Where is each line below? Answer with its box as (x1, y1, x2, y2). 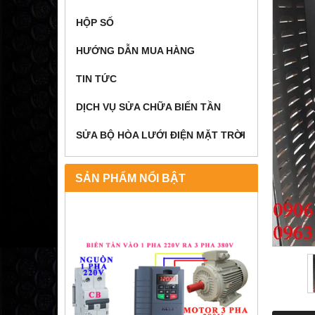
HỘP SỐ (76, 17, 114, 29)
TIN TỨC (76, 73, 117, 85)
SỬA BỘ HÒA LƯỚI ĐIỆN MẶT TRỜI (76, 129, 245, 141)
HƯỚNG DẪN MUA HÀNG (76, 45, 195, 57)
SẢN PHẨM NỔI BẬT (75, 172, 186, 185)
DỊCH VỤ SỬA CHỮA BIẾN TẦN (76, 101, 221, 113)
